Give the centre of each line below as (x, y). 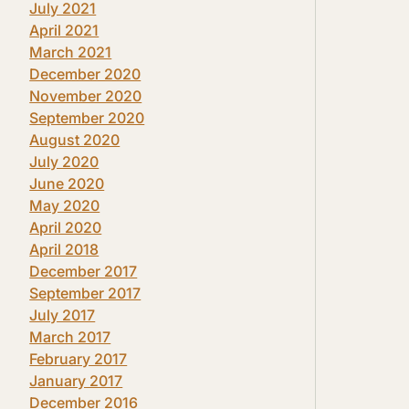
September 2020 (87, 118)
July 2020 (64, 162)
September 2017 (85, 293)
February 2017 (79, 359)
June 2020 (67, 184)
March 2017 (70, 337)
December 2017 (84, 271)
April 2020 (66, 227)
